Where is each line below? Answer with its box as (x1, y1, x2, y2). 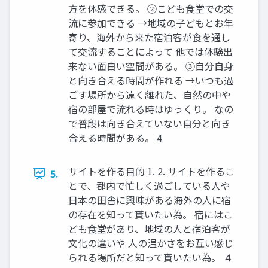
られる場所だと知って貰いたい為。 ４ (68, 250, 233, 265)
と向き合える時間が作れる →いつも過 (68, 73, 233, 88)
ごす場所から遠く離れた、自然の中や (68, 87, 231, 102)
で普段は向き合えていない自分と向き (68, 116, 230, 131)
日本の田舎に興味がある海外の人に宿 (68, 193, 231, 208)
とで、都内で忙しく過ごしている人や (68, 178, 230, 193)
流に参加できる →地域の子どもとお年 (68, 16, 233, 31)
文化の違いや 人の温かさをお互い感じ (68, 236, 233, 251)
